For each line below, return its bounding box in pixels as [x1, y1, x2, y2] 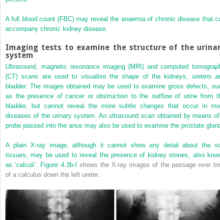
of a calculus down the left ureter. [5, 170, 100, 178]
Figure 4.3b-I [40, 161, 77, 168]
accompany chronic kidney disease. [5, 25, 108, 32]
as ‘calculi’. [5, 161, 41, 168]
